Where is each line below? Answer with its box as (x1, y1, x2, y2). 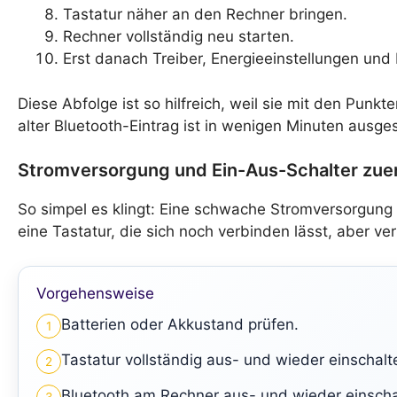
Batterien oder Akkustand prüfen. (61, 315, 299, 333)
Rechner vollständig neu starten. (63, 27, 294, 46)
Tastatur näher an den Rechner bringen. (63, 5, 347, 24)
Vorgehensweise (36, 284, 154, 302)
